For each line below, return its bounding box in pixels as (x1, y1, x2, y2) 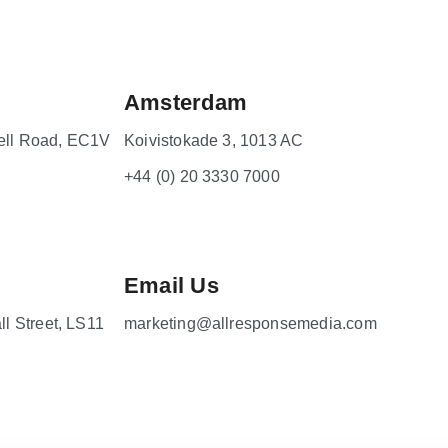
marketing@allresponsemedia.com (124, 314, 377, 332)
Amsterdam (124, 89, 247, 115)
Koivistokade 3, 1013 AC (124, 131, 304, 149)
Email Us (124, 272, 219, 298)
